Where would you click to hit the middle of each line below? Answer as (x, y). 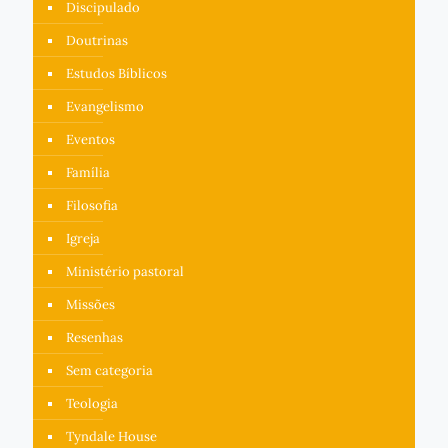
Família (88, 172)
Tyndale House (111, 436)
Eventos (90, 139)
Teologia (92, 403)
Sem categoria (109, 370)
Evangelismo (105, 106)
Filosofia (92, 205)
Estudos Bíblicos (116, 73)
